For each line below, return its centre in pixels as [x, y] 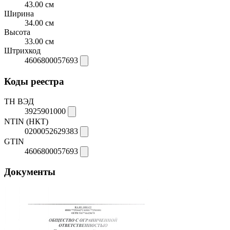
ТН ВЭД [19, 101]
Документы [30, 172]
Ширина [19, 14]
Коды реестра [34, 82]
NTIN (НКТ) [26, 121]
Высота [17, 32]
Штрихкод [22, 51]
